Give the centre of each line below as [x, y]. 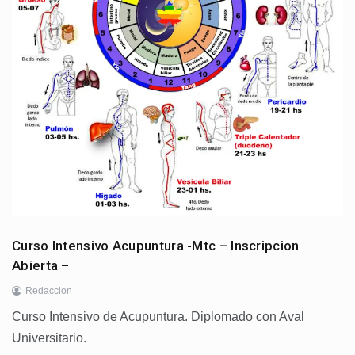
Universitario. [51, 338]
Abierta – [41, 265]
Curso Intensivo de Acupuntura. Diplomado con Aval [158, 316]
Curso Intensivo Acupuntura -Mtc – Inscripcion [156, 245]
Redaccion [49, 290]
